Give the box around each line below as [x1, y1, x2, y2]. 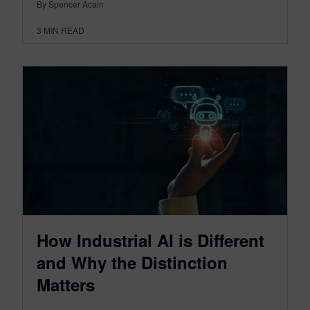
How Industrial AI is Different [37, 228, 264, 253]
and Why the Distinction [37, 250, 228, 275]
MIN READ [44, 24, 84, 37]
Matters [37, 273, 95, 297]
